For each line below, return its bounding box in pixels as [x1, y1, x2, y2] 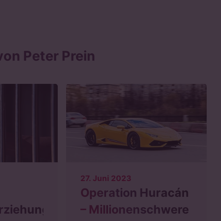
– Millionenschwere [80, 202, 189, 217]
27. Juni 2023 [80, 174, 132, 184]
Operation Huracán [80, 185, 189, 200]
